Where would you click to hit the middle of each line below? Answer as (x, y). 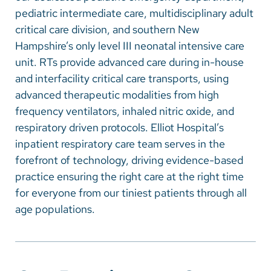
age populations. (55, 209)
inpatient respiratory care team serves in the (120, 143)
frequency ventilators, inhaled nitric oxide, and (125, 111)
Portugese (52, 77)
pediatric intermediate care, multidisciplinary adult (134, 13)
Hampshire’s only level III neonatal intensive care (130, 45)
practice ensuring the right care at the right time (129, 176)
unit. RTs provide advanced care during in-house (129, 62)
